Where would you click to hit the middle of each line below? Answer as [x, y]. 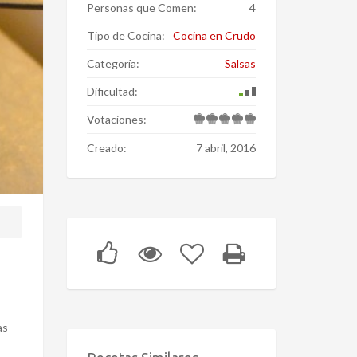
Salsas [240, 63]
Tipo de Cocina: [126, 35]
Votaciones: [116, 119]
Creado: [106, 148]
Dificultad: [112, 91]
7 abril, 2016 [226, 148]
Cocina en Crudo [214, 35]
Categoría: [113, 63]
